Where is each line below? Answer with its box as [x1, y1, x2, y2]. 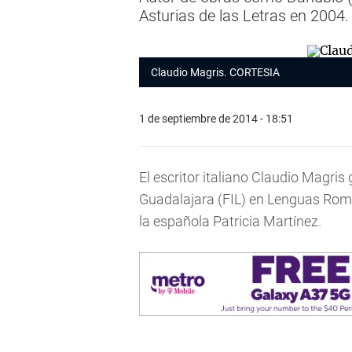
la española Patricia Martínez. [139, 213, 321, 229]
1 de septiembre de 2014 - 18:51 [139, 112, 293, 125]
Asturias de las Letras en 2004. [139, 6, 349, 25]
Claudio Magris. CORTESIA [151, 66, 280, 79]
